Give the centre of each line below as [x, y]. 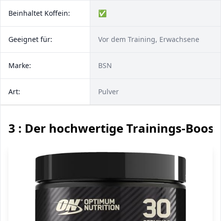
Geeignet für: [30, 39]
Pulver [109, 92]
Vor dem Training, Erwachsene [149, 39]
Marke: [20, 65]
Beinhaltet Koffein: [39, 13]
